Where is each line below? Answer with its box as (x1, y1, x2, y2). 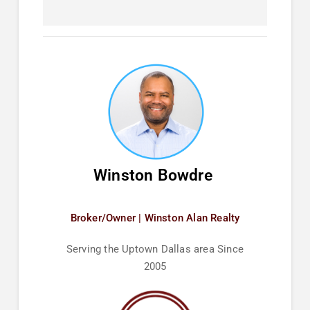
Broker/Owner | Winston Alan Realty (70, 211, 240, 224)
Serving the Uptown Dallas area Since (66, 242, 244, 255)
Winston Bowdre (93, 165, 217, 185)
